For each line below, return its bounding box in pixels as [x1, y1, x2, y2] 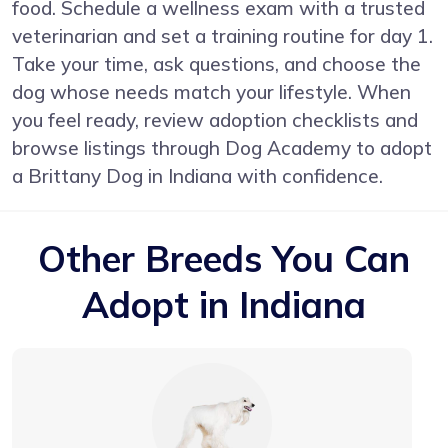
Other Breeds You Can [38, 235, 410, 281]
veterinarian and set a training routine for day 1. [12, 23, 433, 48]
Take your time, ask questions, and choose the [12, 51, 421, 76]
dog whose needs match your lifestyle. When [12, 79, 411, 104]
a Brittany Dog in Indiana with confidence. [12, 163, 383, 188]
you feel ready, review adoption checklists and [12, 107, 418, 132]
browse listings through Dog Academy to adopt [12, 135, 432, 160]
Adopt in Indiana [82, 281, 366, 327]
